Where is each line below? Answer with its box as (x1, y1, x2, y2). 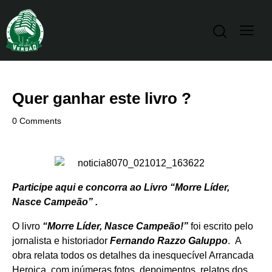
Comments (19, 116, 62, 126)
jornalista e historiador (12, 236, 110, 246)
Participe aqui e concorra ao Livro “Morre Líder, (12, 182, 229, 193)
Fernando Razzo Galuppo (110, 236, 228, 246)
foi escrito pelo (188, 221, 253, 232)
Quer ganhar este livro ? (12, 89, 191, 108)
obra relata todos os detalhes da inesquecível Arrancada (12, 250, 254, 261)
